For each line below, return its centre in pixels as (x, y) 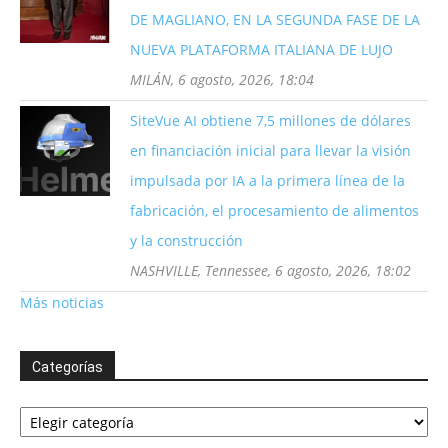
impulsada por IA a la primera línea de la (267, 180)
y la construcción (186, 240)
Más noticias (62, 302)
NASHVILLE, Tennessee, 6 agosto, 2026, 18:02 (270, 270)
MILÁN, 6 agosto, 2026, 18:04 (222, 79)
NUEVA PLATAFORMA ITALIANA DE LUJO (261, 49)
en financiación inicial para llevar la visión (270, 150)
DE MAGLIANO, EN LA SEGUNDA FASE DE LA (275, 19)
